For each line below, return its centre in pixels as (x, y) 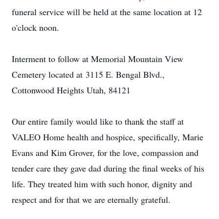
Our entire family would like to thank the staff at (98, 121)
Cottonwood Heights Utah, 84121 (71, 90)
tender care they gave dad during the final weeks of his (108, 168)
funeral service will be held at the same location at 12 (107, 12)
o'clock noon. (35, 27)
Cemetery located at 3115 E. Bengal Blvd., (88, 74)
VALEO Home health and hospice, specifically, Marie (108, 137)
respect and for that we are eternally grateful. (91, 199)
